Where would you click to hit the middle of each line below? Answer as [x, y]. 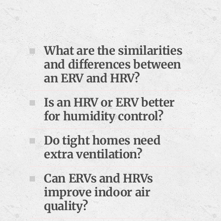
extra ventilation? [93, 154]
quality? [66, 206]
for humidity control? [104, 116]
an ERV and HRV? [92, 78]
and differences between [112, 64]
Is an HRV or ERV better [109, 102]
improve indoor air [97, 192]
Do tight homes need [102, 140]
